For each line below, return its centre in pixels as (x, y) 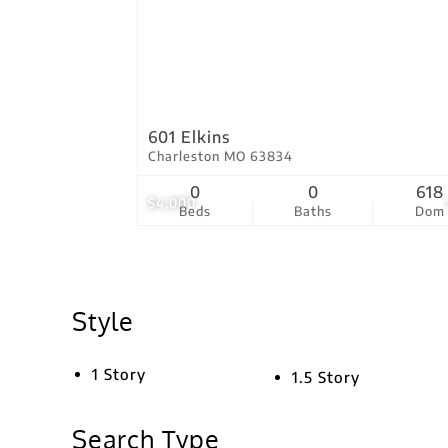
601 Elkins (189, 137)
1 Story (119, 374)
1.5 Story (326, 377)
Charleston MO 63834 (220, 156)
